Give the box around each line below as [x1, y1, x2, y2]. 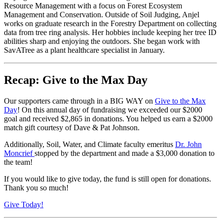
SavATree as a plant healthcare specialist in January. [4, 46, 165, 55]
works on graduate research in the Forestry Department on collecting [4, 19, 217, 28]
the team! [4, 158, 33, 166]
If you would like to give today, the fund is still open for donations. [4, 175, 211, 183]
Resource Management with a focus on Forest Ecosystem [4, 1, 182, 10]
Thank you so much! [4, 184, 69, 192]
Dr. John [175, 140, 202, 148]
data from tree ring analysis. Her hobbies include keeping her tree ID [4, 28, 217, 37]
